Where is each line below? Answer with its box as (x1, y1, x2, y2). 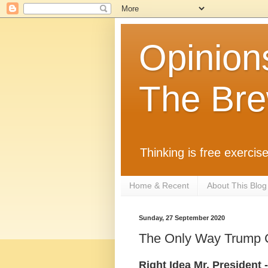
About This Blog (207, 181, 267, 191)
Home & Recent (129, 181, 189, 191)
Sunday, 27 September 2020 (139, 214, 225, 221)
